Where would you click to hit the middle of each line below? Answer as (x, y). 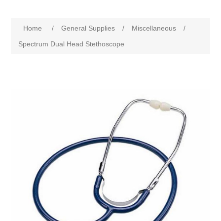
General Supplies (88, 28)
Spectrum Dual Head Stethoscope (72, 44)
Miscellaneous (154, 28)
